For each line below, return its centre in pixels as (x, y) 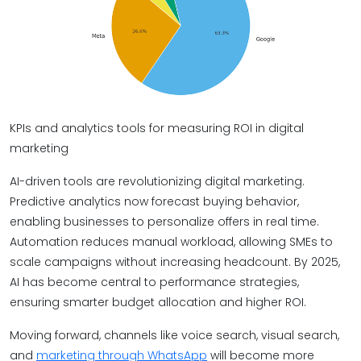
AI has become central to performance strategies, (154, 282)
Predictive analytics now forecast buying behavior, (154, 201)
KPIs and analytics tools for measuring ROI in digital (157, 128)
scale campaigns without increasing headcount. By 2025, (175, 262)
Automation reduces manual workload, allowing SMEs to (171, 242)
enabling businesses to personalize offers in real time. (164, 222)
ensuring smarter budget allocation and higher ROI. (158, 302)
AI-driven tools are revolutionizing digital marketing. (157, 181)
